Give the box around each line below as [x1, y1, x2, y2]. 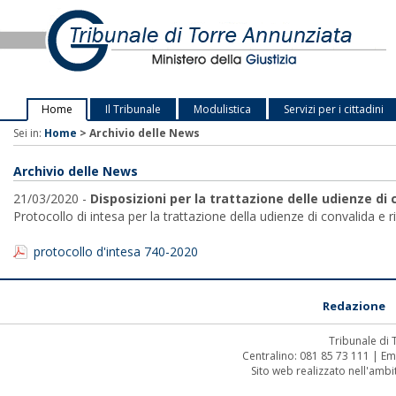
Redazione [323, 298, 385, 314]
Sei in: [13, 126, 44, 141]
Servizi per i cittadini [284, 102, 384, 117]
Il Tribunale [105, 102, 161, 117]
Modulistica [194, 102, 251, 117]
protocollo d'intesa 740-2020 [34, 243, 198, 260]
